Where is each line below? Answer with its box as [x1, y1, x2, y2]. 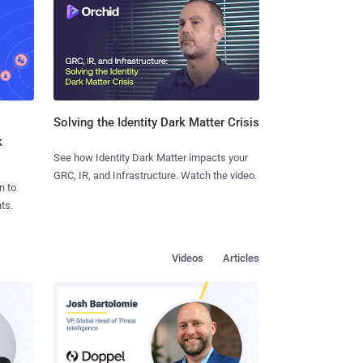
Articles [223, 252, 259, 265]
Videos [172, 252, 203, 265]
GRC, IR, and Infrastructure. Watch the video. [53, 169, 257, 182]
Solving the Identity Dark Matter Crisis [53, 115, 259, 130]
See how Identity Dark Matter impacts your [53, 152, 248, 164]
